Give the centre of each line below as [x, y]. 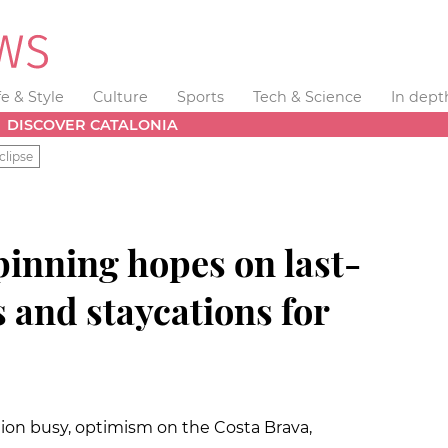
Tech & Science [307, 97]
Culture [121, 97]
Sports [200, 97]
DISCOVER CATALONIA [93, 124]
